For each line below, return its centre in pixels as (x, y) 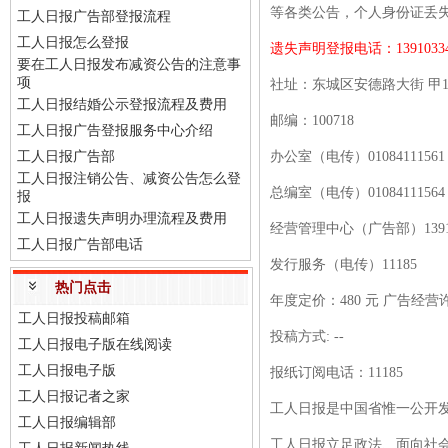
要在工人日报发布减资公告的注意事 (129, 64)
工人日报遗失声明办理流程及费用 (122, 218)
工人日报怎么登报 (73, 42)
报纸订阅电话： (318, 372)
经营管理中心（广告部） (346, 228)
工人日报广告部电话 (80, 244)
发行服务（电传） (325, 264)
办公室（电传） (318, 156)
